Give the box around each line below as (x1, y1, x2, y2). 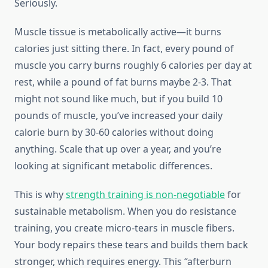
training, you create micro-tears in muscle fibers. (14, 221, 234, 235)
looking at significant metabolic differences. (14, 159, 212, 173)
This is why (14, 188, 66, 202)
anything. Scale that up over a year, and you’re (14, 142, 221, 156)
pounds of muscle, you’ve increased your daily (14, 109, 223, 123)
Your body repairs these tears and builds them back (14, 238, 248, 252)
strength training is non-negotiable (66, 188, 225, 202)
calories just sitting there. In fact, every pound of (14, 42, 234, 56)
